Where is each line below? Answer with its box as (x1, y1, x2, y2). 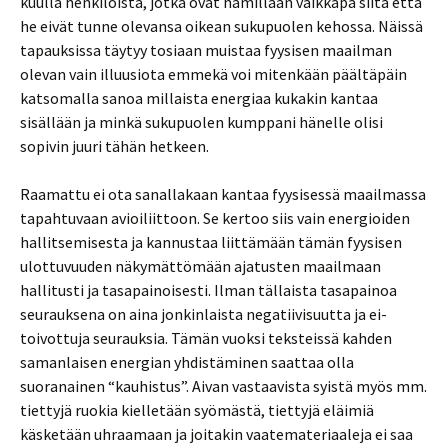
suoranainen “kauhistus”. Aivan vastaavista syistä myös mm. (20, 376, 427, 396)
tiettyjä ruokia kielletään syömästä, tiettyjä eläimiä (20, 400, 374, 420)
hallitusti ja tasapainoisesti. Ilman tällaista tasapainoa (20, 280, 397, 300)
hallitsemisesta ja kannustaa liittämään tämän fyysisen (20, 232, 402, 252)
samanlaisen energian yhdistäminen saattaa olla (20, 352, 354, 372)
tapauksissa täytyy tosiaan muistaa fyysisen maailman (20, 40, 392, 60)
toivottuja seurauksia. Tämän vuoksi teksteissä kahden (20, 328, 392, 348)
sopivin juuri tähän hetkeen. (20, 136, 209, 156)
